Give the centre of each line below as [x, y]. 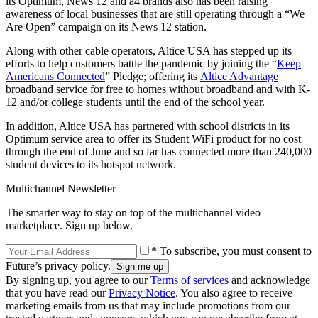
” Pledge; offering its [153, 77]
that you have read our [57, 293]
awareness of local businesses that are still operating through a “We [155, 14]
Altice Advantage [239, 77]
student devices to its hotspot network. [92, 165]
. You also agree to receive [234, 293]
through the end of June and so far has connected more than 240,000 [159, 152]
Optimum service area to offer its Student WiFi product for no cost [153, 139]
